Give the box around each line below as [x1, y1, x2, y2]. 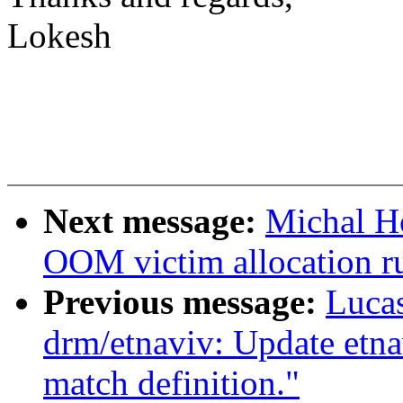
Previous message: [43, 282, 326, 322]
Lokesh [7, 16, 112, 56]
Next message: [43, 201, 265, 241]
